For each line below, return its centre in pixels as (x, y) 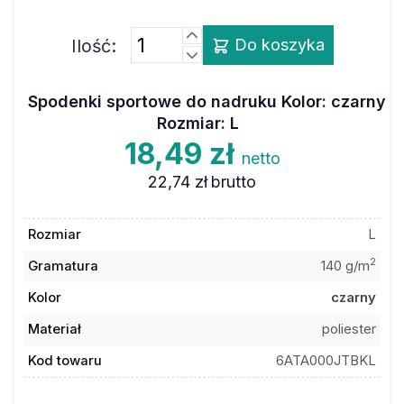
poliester (349, 329)
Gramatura (63, 266)
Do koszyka (277, 45)
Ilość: (93, 46)
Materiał (54, 329)
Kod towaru (64, 361)
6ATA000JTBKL (326, 361)
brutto (234, 181)
